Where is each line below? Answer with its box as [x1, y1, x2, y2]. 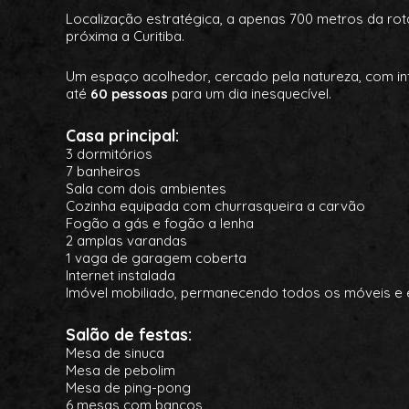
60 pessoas [90, 85, 168, 102]
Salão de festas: [66, 324, 192, 344]
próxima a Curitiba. [66, 27, 184, 45]
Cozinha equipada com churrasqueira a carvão [66, 197, 365, 215]
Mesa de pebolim [66, 362, 175, 379]
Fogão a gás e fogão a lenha [66, 215, 254, 232]
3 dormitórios [66, 145, 152, 163]
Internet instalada [66, 267, 175, 284]
